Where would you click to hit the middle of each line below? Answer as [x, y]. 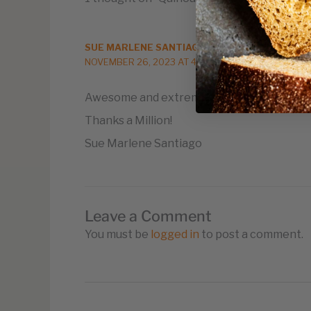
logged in [175, 235]
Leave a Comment [148, 216]
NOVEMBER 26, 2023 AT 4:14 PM [154, 61]
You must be [118, 235]
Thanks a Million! [128, 120]
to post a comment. [251, 235]
